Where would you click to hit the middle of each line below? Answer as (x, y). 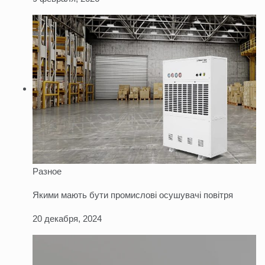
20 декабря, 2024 (67, 219)
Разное (47, 172)
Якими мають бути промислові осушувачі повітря (133, 195)
